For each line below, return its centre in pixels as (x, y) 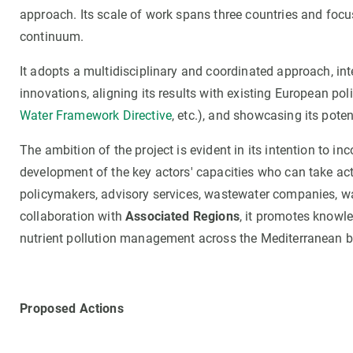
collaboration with (73, 216)
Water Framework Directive (96, 115)
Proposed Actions (74, 308)
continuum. (54, 37)
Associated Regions (182, 216)
